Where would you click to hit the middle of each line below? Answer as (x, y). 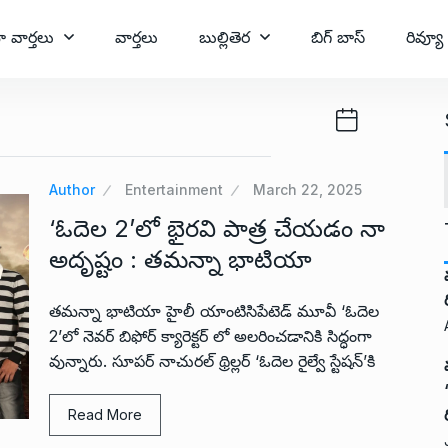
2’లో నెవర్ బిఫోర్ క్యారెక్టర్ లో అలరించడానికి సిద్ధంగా (210, 336)
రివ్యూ (424, 37)
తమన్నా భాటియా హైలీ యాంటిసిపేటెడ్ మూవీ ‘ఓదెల (214, 311)
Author (72, 189)
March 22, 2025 (307, 189)
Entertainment (174, 189)
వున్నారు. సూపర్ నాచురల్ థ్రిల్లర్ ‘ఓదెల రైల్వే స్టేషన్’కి (212, 361)
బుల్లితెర (224, 37)
